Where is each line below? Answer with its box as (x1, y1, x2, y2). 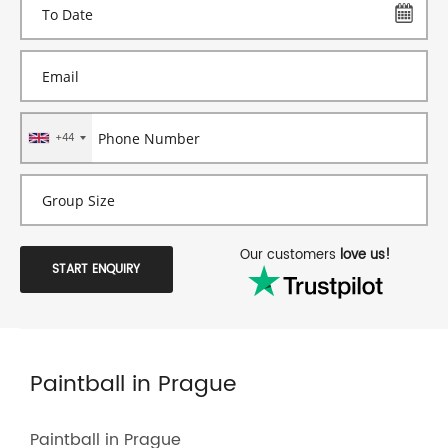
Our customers (240, 245, 341, 267)
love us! (340, 245, 391, 267)
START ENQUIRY (52, 259, 141, 279)
